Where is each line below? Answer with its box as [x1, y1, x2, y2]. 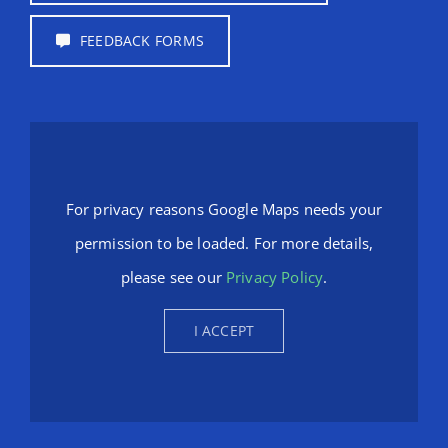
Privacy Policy [226, 266, 324, 287]
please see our [120, 266, 226, 287]
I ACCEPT [193, 320, 255, 340]
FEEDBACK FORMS [80, 31, 204, 51]
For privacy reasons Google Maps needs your [65, 198, 383, 219]
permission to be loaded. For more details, [74, 232, 374, 253]
